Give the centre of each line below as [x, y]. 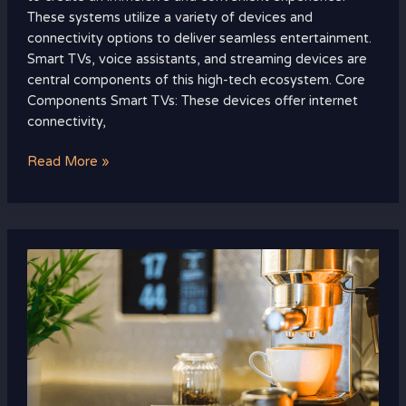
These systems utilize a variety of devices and [169, 17]
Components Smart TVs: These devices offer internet [192, 101]
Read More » [68, 162]
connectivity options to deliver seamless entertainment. [199, 38]
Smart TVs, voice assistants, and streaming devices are [197, 59]
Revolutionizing [73, 362]
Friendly [50, 279]
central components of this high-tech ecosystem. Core [196, 80]
